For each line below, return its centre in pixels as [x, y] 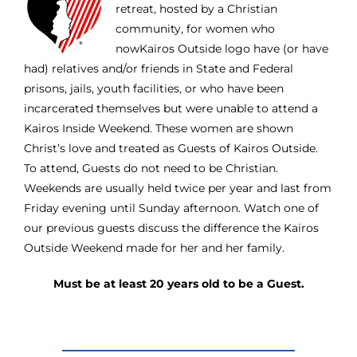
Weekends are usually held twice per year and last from [177, 188]
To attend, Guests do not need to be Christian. [151, 169]
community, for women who [195, 29]
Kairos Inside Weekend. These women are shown [158, 129]
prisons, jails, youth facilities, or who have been [153, 89]
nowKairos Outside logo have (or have [222, 49]
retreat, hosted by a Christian [196, 9]
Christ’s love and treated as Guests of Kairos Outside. [171, 149]
